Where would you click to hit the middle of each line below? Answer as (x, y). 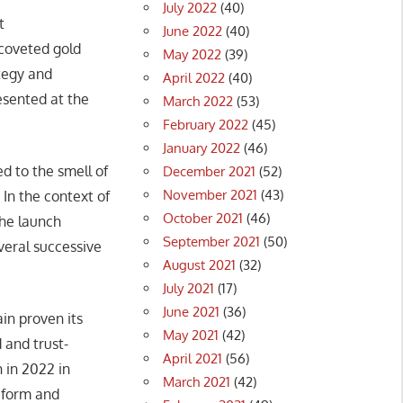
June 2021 (192, 311)
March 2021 (197, 381)
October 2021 (203, 218)
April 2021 (193, 358)
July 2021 (189, 288)
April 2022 (194, 77)
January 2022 (202, 148)
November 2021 (210, 194)
